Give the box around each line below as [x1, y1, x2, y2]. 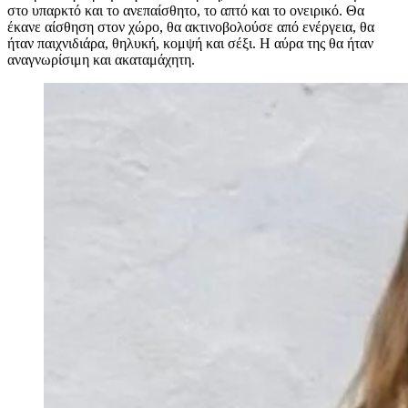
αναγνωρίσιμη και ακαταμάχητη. [7, 52, 199, 68]
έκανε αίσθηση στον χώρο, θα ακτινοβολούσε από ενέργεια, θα [7, 19, 374, 36]
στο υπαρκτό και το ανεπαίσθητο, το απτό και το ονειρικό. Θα [7, 3, 364, 19]
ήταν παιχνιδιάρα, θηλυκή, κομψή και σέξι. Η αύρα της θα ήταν [7, 36, 373, 52]
